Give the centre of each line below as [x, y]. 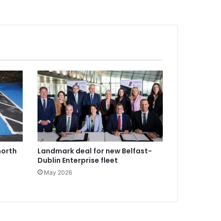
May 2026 [58, 172]
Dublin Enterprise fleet [77, 160]
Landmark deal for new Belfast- [94, 151]
